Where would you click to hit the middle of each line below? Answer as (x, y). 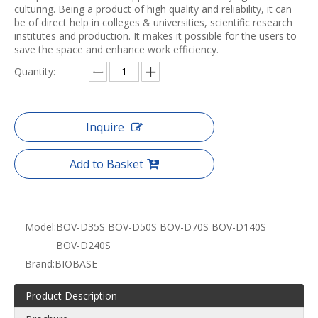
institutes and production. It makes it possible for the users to (155, 36)
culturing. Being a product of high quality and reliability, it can (153, 9)
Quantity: (35, 72)
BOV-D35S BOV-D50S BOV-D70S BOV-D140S (161, 227)
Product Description (71, 296)
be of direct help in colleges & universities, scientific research (153, 23)
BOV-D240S (83, 246)
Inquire (105, 127)
